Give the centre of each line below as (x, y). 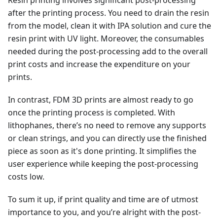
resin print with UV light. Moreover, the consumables (106, 38)
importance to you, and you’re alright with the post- (104, 212)
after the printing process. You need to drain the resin (109, 13)
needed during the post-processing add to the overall (108, 51)
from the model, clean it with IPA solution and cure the (110, 25)
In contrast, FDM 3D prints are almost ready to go (101, 99)
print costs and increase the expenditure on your (99, 64)
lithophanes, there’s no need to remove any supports (107, 125)
